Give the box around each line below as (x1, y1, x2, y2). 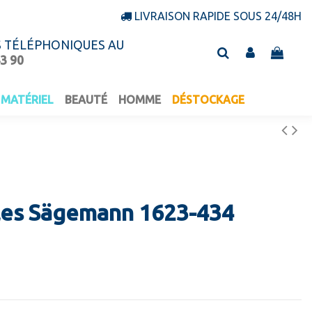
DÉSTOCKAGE (171, 93, 244, 107)
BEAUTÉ (64, 93, 107, 107)
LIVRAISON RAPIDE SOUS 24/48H (134, 10, 302, 22)
